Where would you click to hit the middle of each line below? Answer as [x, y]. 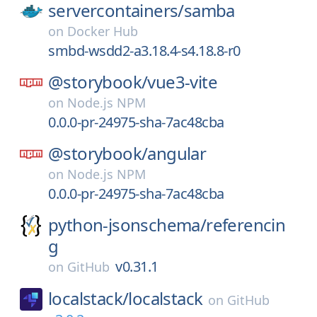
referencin [246, 225]
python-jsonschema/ [127, 225]
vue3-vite [183, 82]
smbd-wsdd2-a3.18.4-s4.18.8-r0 [144, 51]
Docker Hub [103, 31]
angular [177, 153]
